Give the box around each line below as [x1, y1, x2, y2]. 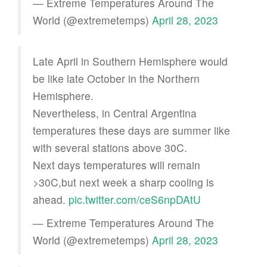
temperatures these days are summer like [33, 122, 230, 138]
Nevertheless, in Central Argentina [33, 105, 197, 120]
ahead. [33, 191, 69, 207]
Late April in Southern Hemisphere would [33, 53, 228, 69]
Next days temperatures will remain [33, 157, 200, 172]
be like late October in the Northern [33, 70, 200, 86]
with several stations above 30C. [33, 139, 187, 155]
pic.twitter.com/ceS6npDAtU [69, 191, 201, 207]
